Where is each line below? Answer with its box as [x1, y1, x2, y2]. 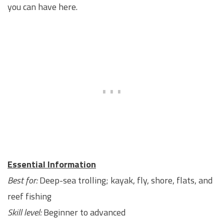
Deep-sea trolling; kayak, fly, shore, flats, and [37, 173, 212, 187]
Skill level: [7, 205, 41, 219]
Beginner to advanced [41, 205, 125, 219]
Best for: [7, 173, 37, 187]
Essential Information [7, 157, 96, 171]
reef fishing [7, 189, 51, 203]
